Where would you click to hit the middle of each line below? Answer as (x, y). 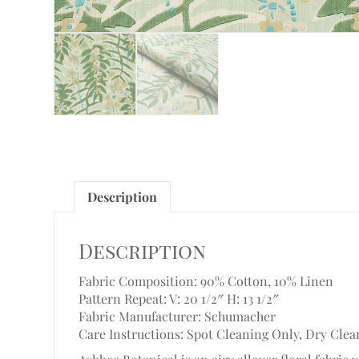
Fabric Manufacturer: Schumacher (177, 316)
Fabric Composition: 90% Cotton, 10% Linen (206, 281)
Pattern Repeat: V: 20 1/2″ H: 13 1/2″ (179, 298)
